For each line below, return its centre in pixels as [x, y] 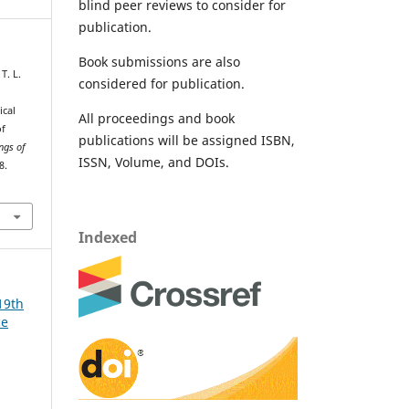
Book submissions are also [159, 62]
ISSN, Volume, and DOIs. [154, 163]
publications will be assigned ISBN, [187, 141]
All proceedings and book [157, 119]
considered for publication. [162, 84]
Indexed [108, 238]
